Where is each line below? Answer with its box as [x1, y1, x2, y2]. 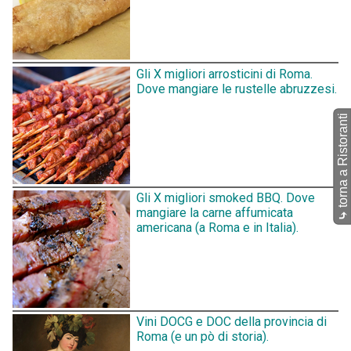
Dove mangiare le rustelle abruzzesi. [136, 81, 337, 96]
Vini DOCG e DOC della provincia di [136, 314, 327, 330]
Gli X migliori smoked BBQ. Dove [136, 190, 315, 206]
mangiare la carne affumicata [136, 205, 293, 221]
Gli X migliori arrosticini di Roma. [136, 66, 313, 81]
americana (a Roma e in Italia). [136, 220, 299, 236]
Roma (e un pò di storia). [136, 329, 269, 345]
